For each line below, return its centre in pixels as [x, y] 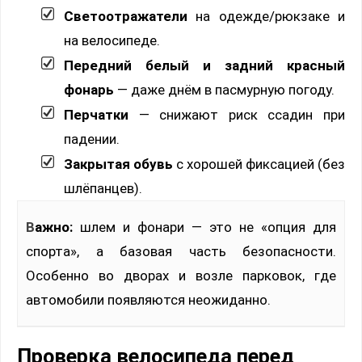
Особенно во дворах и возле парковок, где [181, 275]
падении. [92, 139]
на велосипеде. [112, 40]
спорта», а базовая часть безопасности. [181, 251]
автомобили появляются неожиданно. [148, 299]
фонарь [89, 89]
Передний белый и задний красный [204, 65]
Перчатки [96, 114]
